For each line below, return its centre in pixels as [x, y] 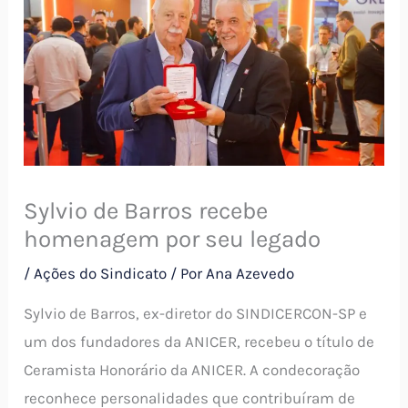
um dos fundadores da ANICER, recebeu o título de [199, 341]
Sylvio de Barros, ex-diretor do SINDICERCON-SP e [196, 313]
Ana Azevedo [250, 273]
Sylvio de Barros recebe [146, 210]
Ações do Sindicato [101, 273]
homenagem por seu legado [173, 239]
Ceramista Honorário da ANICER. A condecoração [192, 369]
